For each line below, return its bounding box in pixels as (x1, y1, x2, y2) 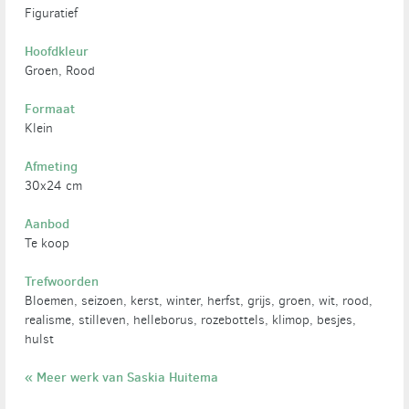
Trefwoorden (25, 271, 100, 290)
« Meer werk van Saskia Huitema (25, 367, 219, 386)
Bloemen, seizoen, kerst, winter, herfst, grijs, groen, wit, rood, (25, 291, 373, 309)
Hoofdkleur (25, 41, 89, 60)
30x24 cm (25, 176, 83, 194)
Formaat (25, 99, 76, 118)
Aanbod (25, 214, 70, 233)
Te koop (25, 234, 70, 252)
